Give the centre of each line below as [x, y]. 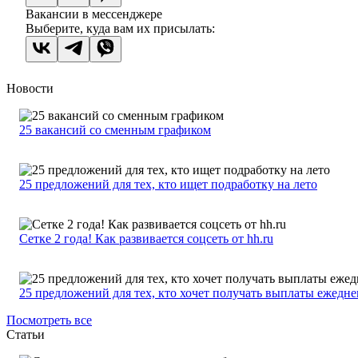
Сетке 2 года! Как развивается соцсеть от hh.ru [146, 239]
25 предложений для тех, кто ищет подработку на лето [168, 185]
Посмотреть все [49, 320]
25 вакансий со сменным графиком [115, 130]
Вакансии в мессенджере [94, 14]
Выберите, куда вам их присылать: [120, 29]
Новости [30, 89]
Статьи [26, 335]
